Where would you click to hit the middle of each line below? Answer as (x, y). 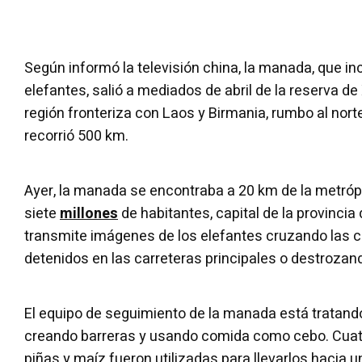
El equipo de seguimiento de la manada (150, 314)
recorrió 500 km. (76, 136)
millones (89, 214)
